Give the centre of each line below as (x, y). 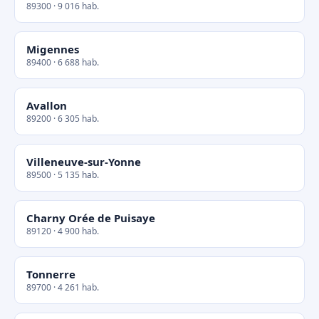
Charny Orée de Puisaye (91, 218)
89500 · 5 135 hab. (63, 175)
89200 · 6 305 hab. (63, 119)
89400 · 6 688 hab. (63, 62)
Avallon (47, 105)
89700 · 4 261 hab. (63, 287)
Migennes (53, 49)
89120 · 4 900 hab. (63, 231)
